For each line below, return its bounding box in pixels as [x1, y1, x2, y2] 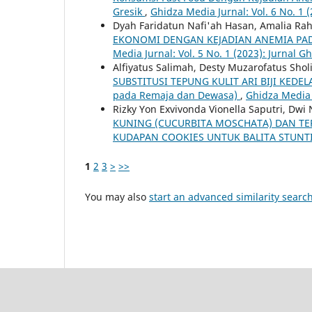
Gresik [113, 4, 145, 18]
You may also [85, 189, 149, 203]
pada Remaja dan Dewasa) [113, 88, 240, 102]
